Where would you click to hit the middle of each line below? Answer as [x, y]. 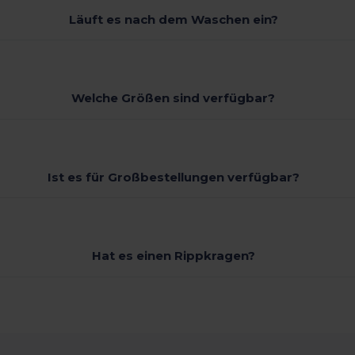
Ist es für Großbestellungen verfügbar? [173, 177]
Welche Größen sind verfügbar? [174, 98]
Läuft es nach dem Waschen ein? [173, 19]
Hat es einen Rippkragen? [173, 256]
